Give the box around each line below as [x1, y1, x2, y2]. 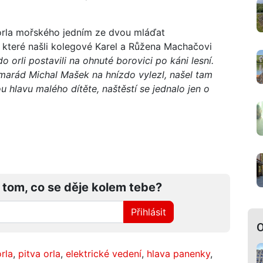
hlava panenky [147, 247, 210, 259]
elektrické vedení [66, 247, 141, 259]
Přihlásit [131, 205, 167, 218]
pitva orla [18, 247, 60, 259]
